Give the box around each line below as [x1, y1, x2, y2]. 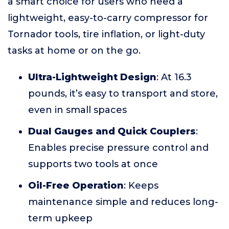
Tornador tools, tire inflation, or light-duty [8, 29, 205, 40]
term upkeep [28, 213, 93, 224]
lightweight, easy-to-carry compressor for [8, 12, 208, 24]
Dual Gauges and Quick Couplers [28, 126, 196, 137]
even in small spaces [28, 104, 127, 116]
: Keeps [124, 180, 158, 191]
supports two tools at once [28, 158, 158, 170]
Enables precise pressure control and [28, 142, 209, 153]
